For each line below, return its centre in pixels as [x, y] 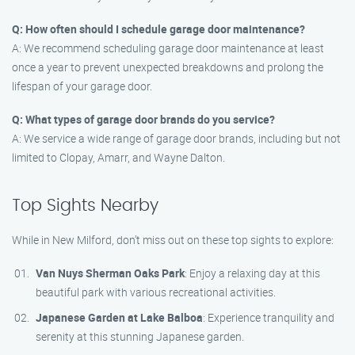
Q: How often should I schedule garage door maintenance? [158, 29]
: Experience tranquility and [269, 317]
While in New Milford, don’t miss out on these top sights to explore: [173, 240]
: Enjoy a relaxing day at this [252, 273]
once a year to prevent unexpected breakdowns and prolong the [168, 67]
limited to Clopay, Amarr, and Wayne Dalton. [118, 157]
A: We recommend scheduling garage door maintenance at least [168, 48]
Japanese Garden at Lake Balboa [119, 317]
